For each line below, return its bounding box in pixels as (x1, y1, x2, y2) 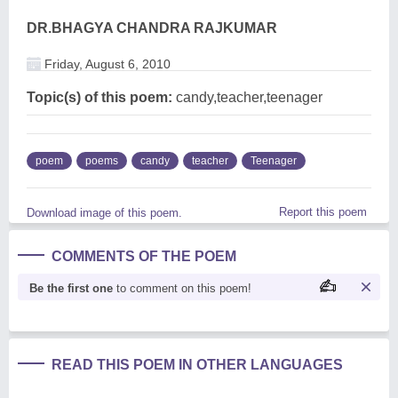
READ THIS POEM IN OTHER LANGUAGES (52, 356, 343, 372)
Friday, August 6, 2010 (41, 56, 171, 71)
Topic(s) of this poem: (27, 89, 172, 105)
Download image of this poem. (27, 205, 182, 219)
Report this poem (279, 204, 367, 219)
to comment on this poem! (113, 281, 251, 295)
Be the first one (29, 281, 113, 295)
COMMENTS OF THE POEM (52, 248, 236, 264)
